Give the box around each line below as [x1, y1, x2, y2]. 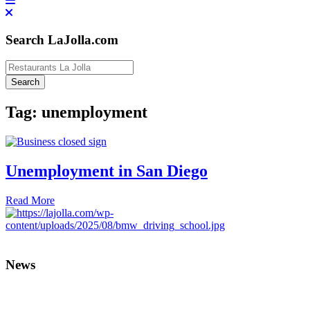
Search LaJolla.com [6, 32, 118, 47]
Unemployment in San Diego [6, 162, 208, 181]
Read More [6, 194, 55, 207]
